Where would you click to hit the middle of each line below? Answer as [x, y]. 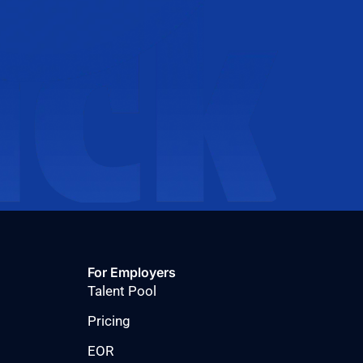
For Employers [132, 272]
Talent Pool [122, 290]
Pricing [109, 320]
